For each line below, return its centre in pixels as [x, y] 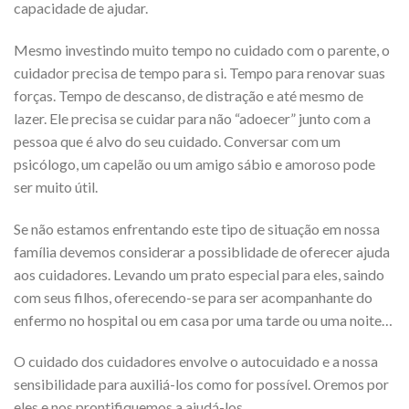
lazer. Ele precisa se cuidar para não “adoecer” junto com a [192, 118]
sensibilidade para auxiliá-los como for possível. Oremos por [201, 384]
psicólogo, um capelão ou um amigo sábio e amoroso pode [194, 163]
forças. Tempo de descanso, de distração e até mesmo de [189, 95]
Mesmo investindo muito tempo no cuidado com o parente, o [202, 49]
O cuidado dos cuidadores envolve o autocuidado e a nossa [196, 362]
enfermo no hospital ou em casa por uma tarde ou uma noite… [203, 320]
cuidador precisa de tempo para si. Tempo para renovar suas [199, 72]
